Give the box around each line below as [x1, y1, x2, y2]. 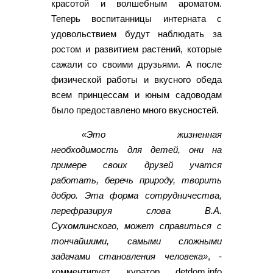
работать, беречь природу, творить [51, 174, 222, 185]
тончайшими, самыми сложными [51, 235, 222, 246]
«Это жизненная [82, 129, 222, 140]
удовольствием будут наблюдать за [51, 28, 222, 39]
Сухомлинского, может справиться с [51, 220, 222, 231]
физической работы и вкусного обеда [51, 74, 222, 85]
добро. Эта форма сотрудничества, [51, 190, 222, 200]
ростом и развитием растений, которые [51, 43, 222, 54]
